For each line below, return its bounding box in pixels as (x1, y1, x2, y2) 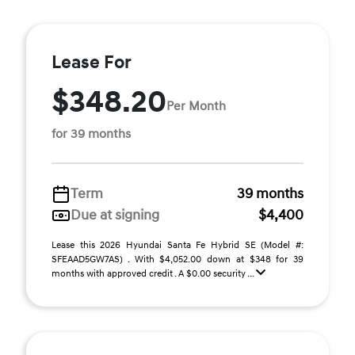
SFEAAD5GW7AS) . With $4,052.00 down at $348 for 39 (52, 254, 303, 265)
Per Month (166, 97, 226, 114)
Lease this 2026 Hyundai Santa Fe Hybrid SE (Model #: (52, 239, 303, 251)
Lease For (52, 52, 132, 74)
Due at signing (71, 206, 159, 224)
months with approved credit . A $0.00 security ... (52, 268, 256, 280)
